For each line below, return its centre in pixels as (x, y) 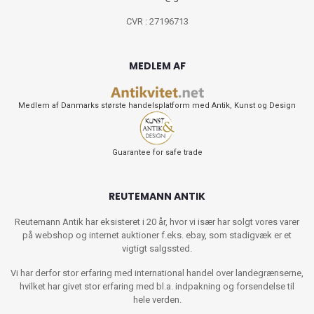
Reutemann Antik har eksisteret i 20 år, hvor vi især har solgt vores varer (157, 222)
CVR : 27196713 (157, 22)
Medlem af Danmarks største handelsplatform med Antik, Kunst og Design (157, 106)
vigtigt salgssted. (157, 249)
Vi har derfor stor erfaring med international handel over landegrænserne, (157, 273)
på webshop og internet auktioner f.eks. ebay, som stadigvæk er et (157, 235)
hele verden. (157, 300)
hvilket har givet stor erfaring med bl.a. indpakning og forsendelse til (157, 287)
